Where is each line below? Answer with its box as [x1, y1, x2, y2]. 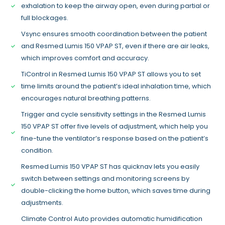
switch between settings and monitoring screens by [21, 174, 190, 184]
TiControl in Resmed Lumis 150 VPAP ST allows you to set [21, 69, 201, 79]
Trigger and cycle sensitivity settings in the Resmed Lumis [21, 109, 206, 120]
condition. [21, 146, 54, 156]
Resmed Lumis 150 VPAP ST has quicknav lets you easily [21, 162, 200, 172]
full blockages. [21, 13, 69, 23]
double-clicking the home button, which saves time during [21, 186, 211, 196]
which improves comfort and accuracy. [21, 53, 150, 63]
